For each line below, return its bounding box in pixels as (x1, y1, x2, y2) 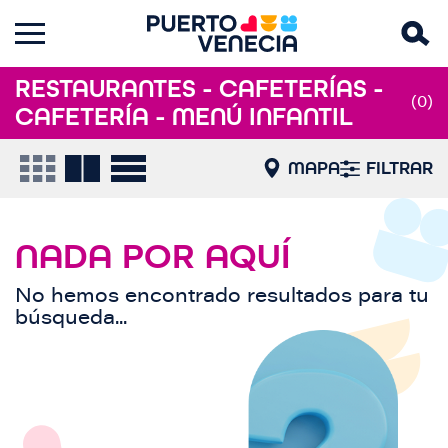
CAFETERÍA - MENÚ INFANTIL (15, 101, 353, 132)
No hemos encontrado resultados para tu (15, 286, 429, 307)
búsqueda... (15, 308, 127, 329)
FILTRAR (366, 156, 433, 179)
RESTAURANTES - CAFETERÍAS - (15, 73, 383, 104)
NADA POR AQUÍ (15, 234, 291, 278)
